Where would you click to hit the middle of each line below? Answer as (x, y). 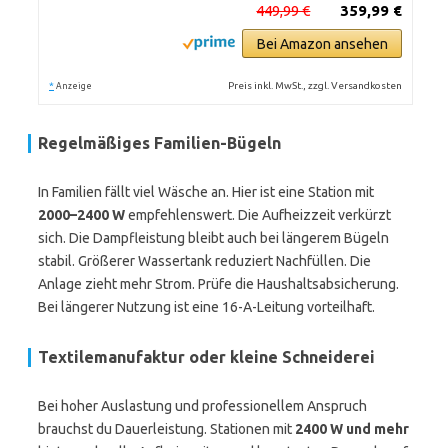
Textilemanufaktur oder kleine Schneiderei (206, 357)
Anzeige (74, 86)
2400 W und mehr (352, 429)
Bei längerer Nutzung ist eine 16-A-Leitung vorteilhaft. (206, 307)
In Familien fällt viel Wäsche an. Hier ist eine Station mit (206, 192)
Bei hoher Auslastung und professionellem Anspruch (202, 406)
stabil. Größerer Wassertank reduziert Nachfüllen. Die (204, 261)
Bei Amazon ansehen (322, 44)
